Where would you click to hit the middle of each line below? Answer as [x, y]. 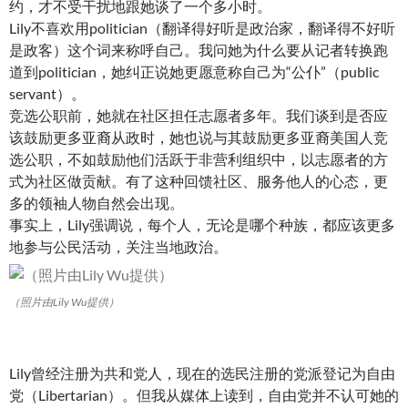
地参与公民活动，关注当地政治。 [118, 246]
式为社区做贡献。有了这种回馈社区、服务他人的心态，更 [199, 181]
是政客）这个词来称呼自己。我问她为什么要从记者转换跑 [199, 50]
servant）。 [47, 93]
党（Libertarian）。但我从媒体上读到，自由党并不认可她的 [204, 395]
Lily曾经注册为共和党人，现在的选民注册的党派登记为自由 [202, 373]
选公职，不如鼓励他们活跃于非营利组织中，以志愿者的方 [199, 159]
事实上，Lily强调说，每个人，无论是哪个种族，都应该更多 [202, 224]
